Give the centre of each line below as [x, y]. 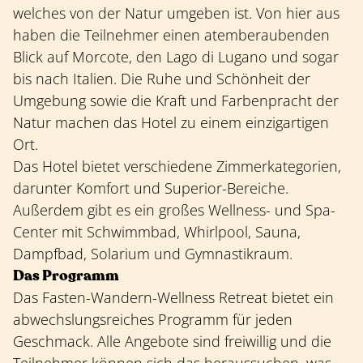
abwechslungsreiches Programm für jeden [153, 320]
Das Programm [66, 276]
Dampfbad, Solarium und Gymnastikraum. [153, 254]
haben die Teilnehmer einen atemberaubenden [171, 35]
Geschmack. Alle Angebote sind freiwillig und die [172, 342]
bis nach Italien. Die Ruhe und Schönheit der [162, 79]
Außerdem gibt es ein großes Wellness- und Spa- [174, 210]
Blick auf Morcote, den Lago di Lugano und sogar [176, 57]
